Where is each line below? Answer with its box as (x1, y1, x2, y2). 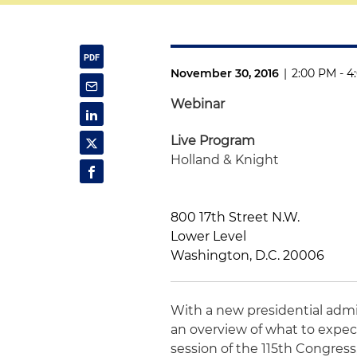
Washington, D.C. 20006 (171, 248, 325, 263)
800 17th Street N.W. (171, 210, 300, 225)
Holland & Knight (171, 152, 280, 167)
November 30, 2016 (171, 66, 280, 80)
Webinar (171, 96, 226, 112)
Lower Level (171, 229, 247, 244)
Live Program (171, 133, 256, 148)
